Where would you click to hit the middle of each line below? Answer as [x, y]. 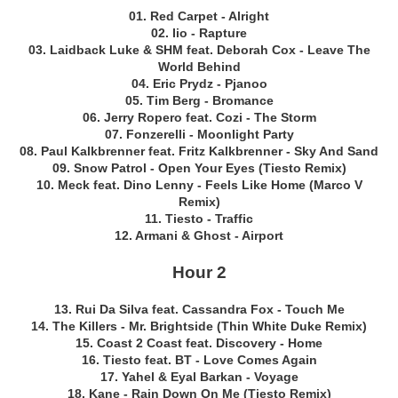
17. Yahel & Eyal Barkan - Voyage [199, 377]
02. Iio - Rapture [199, 33]
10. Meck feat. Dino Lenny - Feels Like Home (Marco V [199, 185]
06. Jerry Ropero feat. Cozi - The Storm [199, 118]
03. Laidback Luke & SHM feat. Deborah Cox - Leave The [199, 50]
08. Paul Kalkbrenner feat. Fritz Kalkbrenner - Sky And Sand [199, 151]
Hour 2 [199, 273]
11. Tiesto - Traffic [199, 219]
